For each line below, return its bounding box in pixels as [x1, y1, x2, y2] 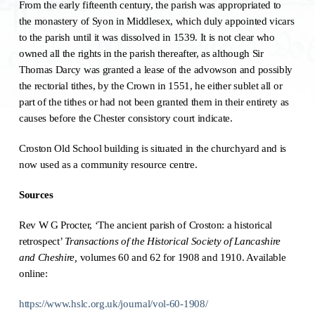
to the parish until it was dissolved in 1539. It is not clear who [18, 31, 275, 43]
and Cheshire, [18, 251, 80, 263]
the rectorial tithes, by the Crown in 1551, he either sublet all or [18, 79, 283, 91]
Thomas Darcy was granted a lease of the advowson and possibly [18, 63, 293, 75]
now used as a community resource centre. [18, 158, 198, 170]
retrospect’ [18, 235, 65, 247]
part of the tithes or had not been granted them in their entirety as [18, 96, 289, 108]
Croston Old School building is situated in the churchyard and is [18, 142, 287, 154]
